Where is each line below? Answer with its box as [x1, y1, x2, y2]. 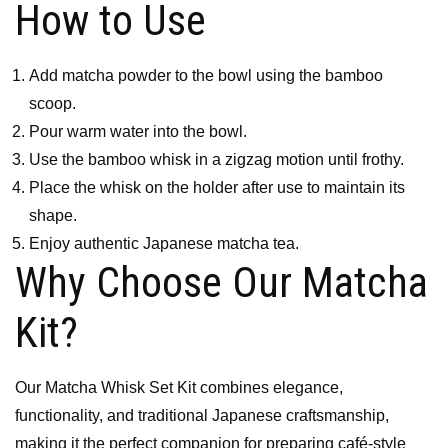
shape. [29, 206, 78, 224]
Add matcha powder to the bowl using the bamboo [29, 66, 384, 84]
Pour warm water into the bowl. [29, 122, 248, 140]
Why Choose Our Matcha [15, 257, 428, 307]
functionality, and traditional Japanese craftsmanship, [15, 406, 389, 424]
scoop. [29, 94, 77, 112]
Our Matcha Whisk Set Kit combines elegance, [15, 378, 343, 396]
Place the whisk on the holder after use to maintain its [29, 178, 406, 196]
